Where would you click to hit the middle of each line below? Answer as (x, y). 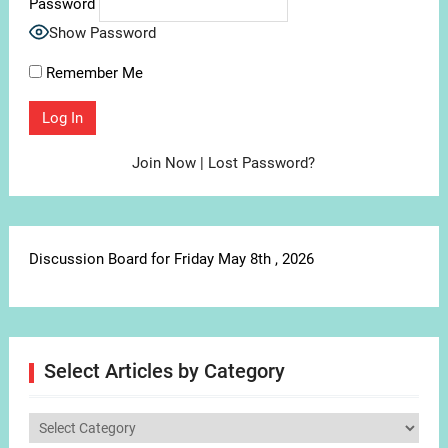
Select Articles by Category (164, 371)
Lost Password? (262, 163)
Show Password (102, 33)
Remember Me (92, 73)
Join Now (164, 163)
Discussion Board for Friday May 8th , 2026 (171, 259)
